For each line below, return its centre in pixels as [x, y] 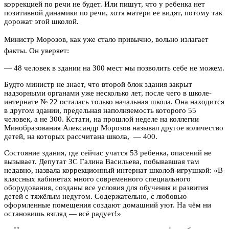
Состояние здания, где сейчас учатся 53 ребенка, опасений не [108, 153]
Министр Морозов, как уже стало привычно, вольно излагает [106, 39]
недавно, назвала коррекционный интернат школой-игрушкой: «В [113, 170]
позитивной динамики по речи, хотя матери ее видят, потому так [113, 13]
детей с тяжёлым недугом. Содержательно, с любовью [95, 196]
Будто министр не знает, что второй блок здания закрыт [98, 84]
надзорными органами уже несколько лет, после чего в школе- [108, 93]
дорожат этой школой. [41, 21]
